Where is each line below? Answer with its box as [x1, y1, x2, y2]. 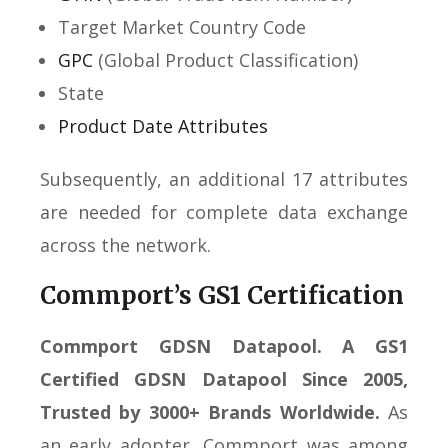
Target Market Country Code [58, 14, 306, 39]
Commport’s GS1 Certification [40, 279, 404, 311]
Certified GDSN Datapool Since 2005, [40, 366, 408, 391]
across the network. [40, 232, 211, 257]
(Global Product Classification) [93, 47, 358, 72]
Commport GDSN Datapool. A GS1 [40, 333, 408, 358]
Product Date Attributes [58, 113, 268, 138]
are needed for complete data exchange [40, 199, 408, 224]
